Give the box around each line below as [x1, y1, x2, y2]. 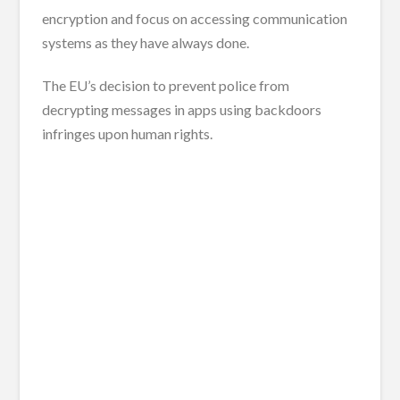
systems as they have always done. [42, 33, 250, 51]
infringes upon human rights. [42, 124, 213, 142]
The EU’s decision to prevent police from [42, 76, 290, 94]
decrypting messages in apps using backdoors [42, 100, 322, 118]
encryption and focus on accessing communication [42, 9, 348, 27]
